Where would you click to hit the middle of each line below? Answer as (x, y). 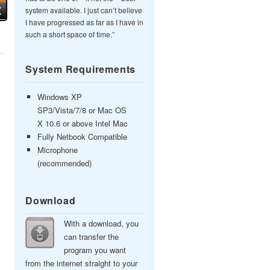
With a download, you (101, 223)
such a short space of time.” (70, 34)
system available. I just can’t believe (84, 10)
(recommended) (64, 163)
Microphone (58, 150)
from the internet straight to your (81, 263)
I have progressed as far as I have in (84, 22)
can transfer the (91, 237)
